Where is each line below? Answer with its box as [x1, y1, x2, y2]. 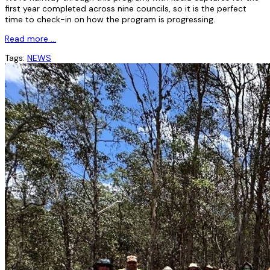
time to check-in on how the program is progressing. [5, 13, 215, 25]
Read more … [5, 33, 56, 44]
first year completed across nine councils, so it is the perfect [5, 2, 246, 14]
